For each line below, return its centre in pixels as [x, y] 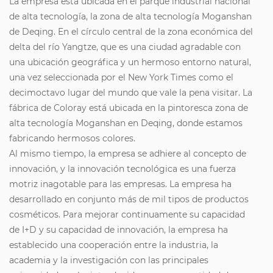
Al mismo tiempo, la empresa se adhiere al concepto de [128, 154]
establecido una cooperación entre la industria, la [114, 245]
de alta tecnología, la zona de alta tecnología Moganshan [130, 17]
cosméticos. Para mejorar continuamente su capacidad [127, 215]
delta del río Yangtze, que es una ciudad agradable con [125, 47]
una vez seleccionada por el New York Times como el [121, 78]
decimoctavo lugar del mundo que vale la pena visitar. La [131, 93]
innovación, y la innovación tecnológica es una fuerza [122, 169]
